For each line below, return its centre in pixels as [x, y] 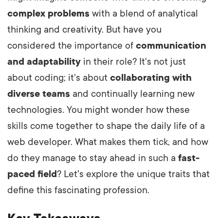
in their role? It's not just [133, 62]
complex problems [48, 13]
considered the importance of [72, 45]
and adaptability [44, 62]
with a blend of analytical [144, 13]
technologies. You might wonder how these [99, 110]
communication [171, 45]
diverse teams [39, 94]
